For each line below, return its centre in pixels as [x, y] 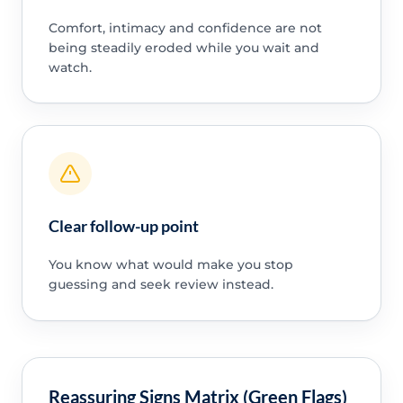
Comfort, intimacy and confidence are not [185, 27]
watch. [70, 67]
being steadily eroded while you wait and [184, 47]
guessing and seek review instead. [161, 285]
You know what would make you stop [170, 265]
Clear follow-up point [123, 226]
